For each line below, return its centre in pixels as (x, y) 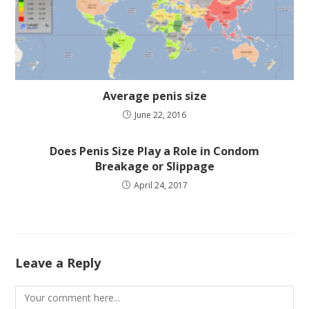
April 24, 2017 (160, 186)
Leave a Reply (58, 263)
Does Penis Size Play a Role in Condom (154, 151)
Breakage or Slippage (154, 167)
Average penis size (154, 96)
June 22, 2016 (160, 115)
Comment (37, 294)
